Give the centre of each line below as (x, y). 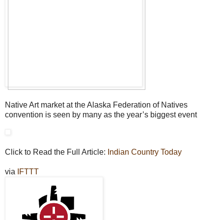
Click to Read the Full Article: (56, 152)
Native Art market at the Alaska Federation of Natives (96, 105)
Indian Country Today (145, 152)
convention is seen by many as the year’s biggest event (101, 114)
